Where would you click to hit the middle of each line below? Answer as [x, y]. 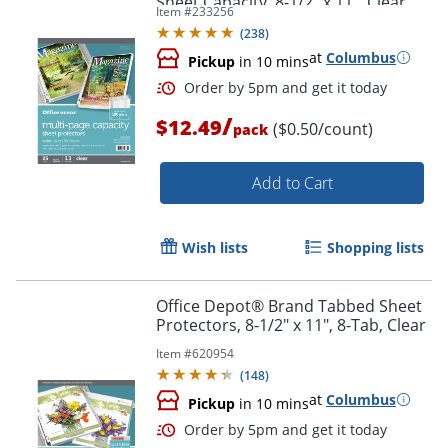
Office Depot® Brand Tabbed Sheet [289, 305]
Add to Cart [292, 182]
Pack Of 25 [195, 20]
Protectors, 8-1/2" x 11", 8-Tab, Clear [291, 324]
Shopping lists [375, 247]
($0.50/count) [323, 128]
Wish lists [215, 247]
